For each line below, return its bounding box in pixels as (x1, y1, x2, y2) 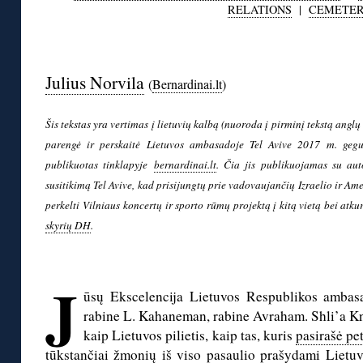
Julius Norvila (45, 70, 144, 95)
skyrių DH (45, 218, 91, 233)
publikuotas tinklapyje (45, 157, 154, 173)
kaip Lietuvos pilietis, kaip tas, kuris (83, 326, 296, 345)
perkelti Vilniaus (45, 198, 124, 213)
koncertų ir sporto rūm (123, 198, 224, 213)
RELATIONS (227, 2, 292, 18)
